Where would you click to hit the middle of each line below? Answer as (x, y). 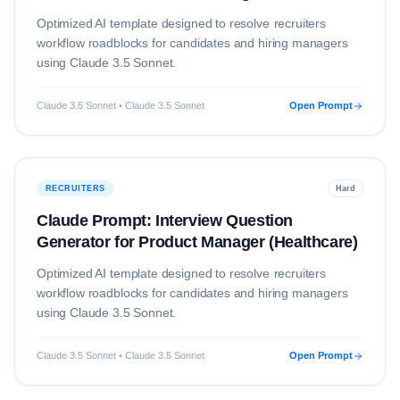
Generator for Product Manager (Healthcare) (197, 242)
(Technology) (85, 13)
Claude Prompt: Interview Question (165, 221)
